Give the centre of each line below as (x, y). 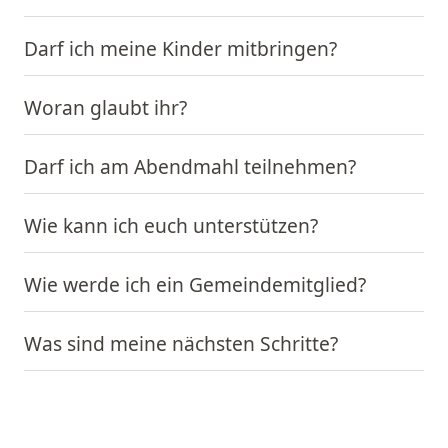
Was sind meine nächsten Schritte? (181, 343)
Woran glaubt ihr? (105, 107)
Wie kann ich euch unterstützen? (171, 225)
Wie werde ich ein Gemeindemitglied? (195, 284)
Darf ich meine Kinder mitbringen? (180, 48)
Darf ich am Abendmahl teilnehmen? (190, 166)
